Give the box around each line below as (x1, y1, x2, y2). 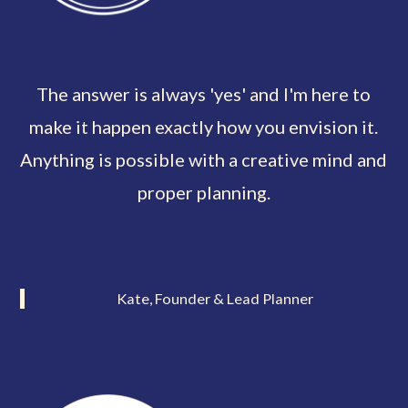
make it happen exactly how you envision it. (29, 116, 379, 138)
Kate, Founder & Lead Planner (117, 289, 314, 307)
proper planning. (137, 181, 270, 204)
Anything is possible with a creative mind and (20, 148, 388, 171)
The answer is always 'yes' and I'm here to (36, 83, 372, 106)
